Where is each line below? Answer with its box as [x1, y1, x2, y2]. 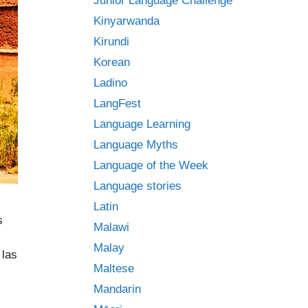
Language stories [93, 179, 181, 192]
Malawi [93, 221, 129, 234]
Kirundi [93, 35, 129, 48]
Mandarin [93, 283, 141, 296]
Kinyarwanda [93, 14, 159, 27]
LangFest [93, 97, 141, 110]
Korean [93, 56, 130, 69]
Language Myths [93, 138, 178, 151]
